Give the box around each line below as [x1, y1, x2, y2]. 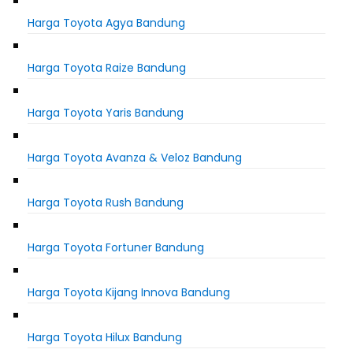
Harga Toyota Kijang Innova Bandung [28, 284, 230, 300]
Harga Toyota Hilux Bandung [28, 329, 182, 345]
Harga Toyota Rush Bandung [28, 194, 184, 210]
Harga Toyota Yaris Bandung [28, 104, 184, 121]
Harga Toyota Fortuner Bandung [28, 239, 204, 255]
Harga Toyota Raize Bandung [28, 59, 186, 76]
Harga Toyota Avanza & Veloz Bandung [28, 149, 242, 165]
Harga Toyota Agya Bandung [28, 14, 185, 31]
